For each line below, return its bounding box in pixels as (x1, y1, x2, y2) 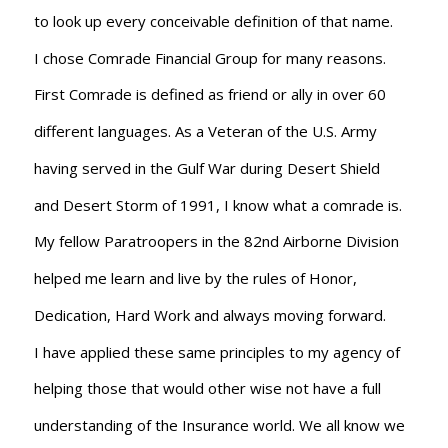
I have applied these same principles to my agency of (33, 341, 400, 362)
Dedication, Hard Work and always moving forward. (33, 304, 386, 325)
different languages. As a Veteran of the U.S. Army (33, 121, 377, 141)
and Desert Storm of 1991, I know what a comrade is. (33, 194, 402, 215)
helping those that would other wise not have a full (33, 378, 381, 399)
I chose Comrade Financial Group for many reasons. (33, 47, 386, 68)
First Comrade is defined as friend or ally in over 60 (33, 84, 386, 105)
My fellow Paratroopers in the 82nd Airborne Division (33, 231, 399, 252)
